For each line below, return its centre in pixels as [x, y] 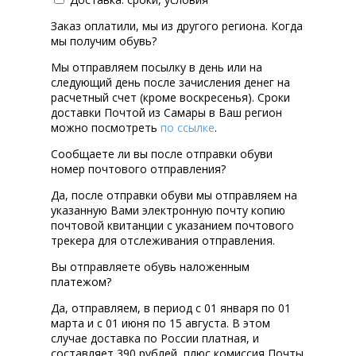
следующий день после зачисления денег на [170, 83]
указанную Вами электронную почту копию [168, 211]
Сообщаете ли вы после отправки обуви [162, 154]
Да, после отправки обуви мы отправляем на [174, 195]
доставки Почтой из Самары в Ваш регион [166, 113]
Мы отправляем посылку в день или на [157, 68]
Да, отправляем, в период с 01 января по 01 [171, 308]
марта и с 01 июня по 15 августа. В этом [161, 323]
